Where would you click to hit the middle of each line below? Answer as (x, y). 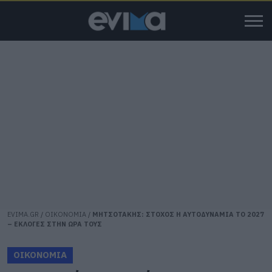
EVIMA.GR (23, 214)
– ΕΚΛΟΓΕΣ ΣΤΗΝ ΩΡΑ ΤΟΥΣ (55, 224)
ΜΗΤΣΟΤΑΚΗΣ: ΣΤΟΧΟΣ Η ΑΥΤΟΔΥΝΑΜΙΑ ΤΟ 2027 (178, 214)
